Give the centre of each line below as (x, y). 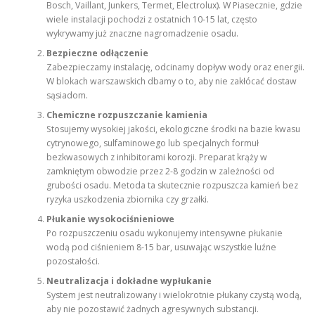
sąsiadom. (67, 95)
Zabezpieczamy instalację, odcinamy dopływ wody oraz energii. (175, 67)
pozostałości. (73, 261)
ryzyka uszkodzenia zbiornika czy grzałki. (127, 199)
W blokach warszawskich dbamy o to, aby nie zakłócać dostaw (171, 81)
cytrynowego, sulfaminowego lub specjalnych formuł (152, 143)
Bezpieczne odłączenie (97, 53)
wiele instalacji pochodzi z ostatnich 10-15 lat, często (152, 19)
